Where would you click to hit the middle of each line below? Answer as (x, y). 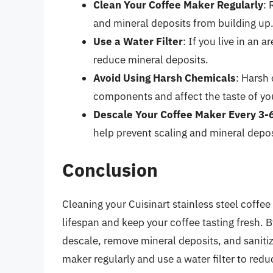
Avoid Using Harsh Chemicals (165, 78)
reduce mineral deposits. (151, 59)
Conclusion (110, 170)
